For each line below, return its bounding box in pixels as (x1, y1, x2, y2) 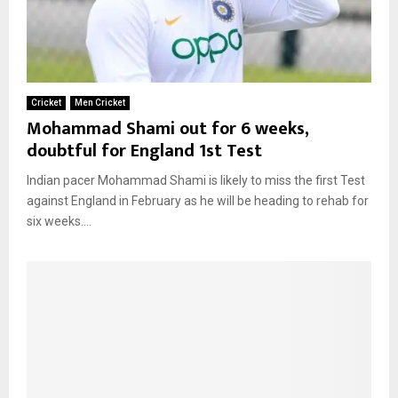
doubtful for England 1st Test (27, 136, 262, 167)
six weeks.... (27, 214, 92, 229)
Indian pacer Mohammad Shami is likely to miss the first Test (27, 173, 365, 188)
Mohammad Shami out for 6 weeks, (27, 114, 308, 145)
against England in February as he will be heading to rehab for (27, 194, 369, 209)
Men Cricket (75, 98, 125, 108)
